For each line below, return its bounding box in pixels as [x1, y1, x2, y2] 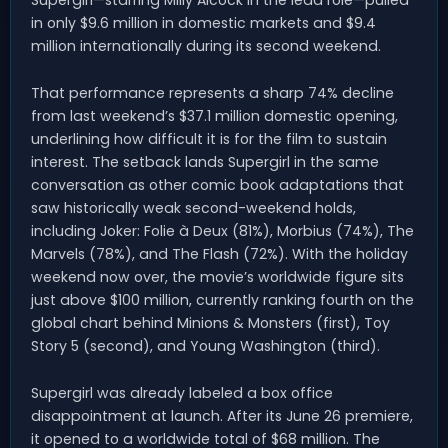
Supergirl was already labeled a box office [31, 382, 333, 403]
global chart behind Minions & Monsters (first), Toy [31, 312, 390, 333]
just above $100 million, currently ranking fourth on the [31, 289, 414, 310]
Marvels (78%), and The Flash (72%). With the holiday [31, 243, 408, 264]
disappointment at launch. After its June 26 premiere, [31, 405, 413, 426]
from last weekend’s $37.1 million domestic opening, [31, 105, 398, 126]
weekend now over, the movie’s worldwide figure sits [31, 266, 404, 287]
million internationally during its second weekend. [31, 35, 381, 56]
